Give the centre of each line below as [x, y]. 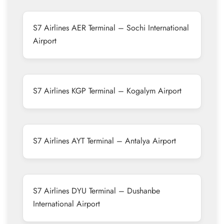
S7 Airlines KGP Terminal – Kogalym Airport [107, 91]
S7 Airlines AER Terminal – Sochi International [111, 28]
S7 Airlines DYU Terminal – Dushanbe [96, 191]
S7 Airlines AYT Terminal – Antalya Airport [104, 141]
